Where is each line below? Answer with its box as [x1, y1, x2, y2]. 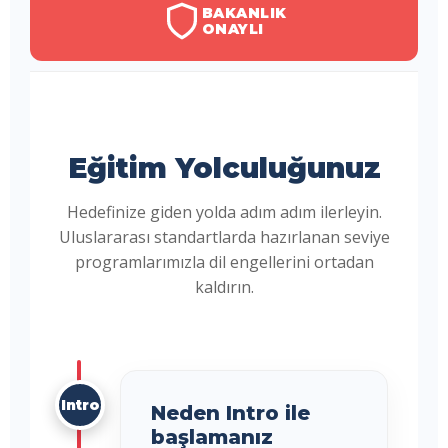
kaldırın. [194, 276, 254, 298]
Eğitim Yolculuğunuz [67, 151, 381, 185]
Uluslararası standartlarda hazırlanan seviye [58, 226, 390, 248]
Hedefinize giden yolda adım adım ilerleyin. [66, 201, 382, 223]
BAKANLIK [201, 4, 287, 22]
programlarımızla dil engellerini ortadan [74, 251, 374, 273]
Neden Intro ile [151, 401, 310, 425]
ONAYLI [201, 20, 264, 38]
